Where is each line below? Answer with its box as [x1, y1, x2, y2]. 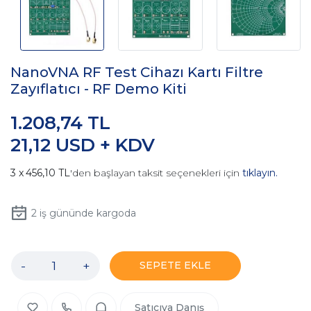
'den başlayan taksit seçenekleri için [70, 167, 242, 180]
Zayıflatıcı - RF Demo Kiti [10, 81, 187, 98]
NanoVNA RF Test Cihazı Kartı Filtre [10, 64, 263, 81]
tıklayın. [242, 167, 278, 180]
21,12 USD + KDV [10, 134, 155, 157]
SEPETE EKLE [140, 259, 211, 272]
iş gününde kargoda [36, 207, 136, 220]
